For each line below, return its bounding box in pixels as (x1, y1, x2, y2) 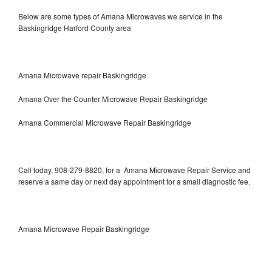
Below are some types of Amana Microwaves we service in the (18, 10, 223, 21)
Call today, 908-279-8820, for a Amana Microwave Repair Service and (18, 164, 251, 175)
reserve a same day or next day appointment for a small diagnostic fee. (18, 175, 250, 186)
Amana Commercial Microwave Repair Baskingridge (18, 117, 191, 127)
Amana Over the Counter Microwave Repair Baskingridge (18, 93, 208, 104)
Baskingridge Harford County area (18, 22, 131, 33)
